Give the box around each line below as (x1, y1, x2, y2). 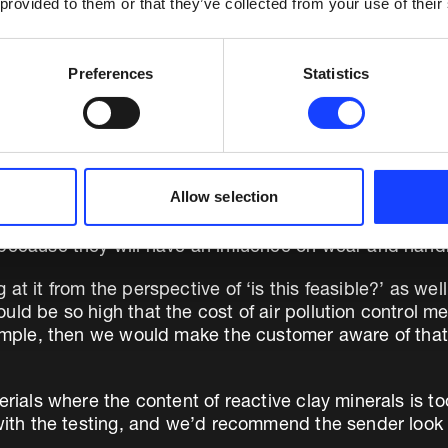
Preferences (68, 64, 154, 82)
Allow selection (169, 187, 279, 205)
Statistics (303, 64, 369, 82)
